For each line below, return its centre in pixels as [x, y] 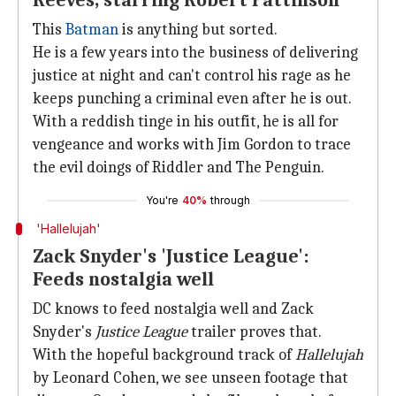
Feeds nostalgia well [123, 279]
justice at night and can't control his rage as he [192, 76]
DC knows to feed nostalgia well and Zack [173, 309]
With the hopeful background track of [164, 355]
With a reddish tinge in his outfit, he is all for [186, 122]
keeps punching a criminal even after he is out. [192, 99]
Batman [92, 30]
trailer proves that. [255, 332]
